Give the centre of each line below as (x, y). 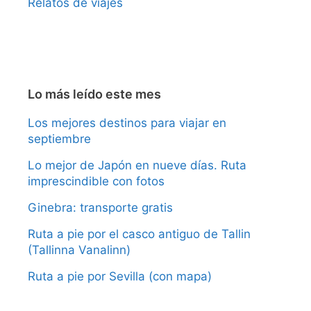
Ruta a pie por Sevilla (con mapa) (120, 277)
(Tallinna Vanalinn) (79, 250)
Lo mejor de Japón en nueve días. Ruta (137, 166)
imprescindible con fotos (96, 182)
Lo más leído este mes (94, 94)
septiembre (59, 139)
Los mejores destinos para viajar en (127, 123)
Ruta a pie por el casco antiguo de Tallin (139, 234)
